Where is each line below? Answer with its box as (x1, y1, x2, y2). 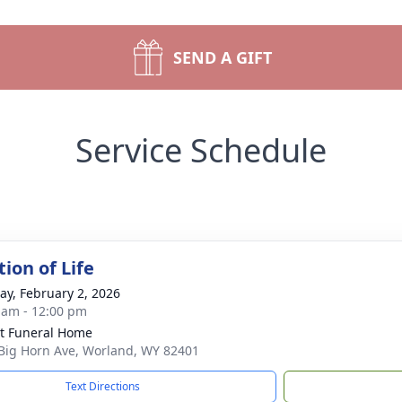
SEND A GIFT (173, 47, 272, 68)
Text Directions (66, 379, 140, 394)
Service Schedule (75, 128, 327, 172)
